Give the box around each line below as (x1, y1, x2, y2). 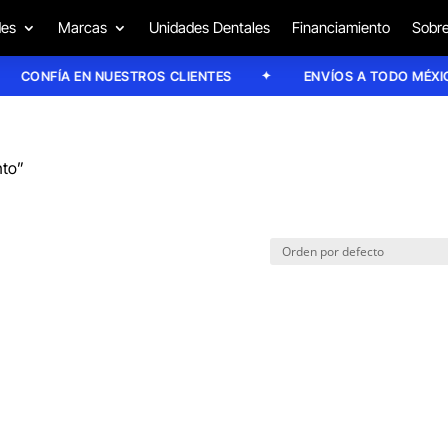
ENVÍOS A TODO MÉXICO (282, 67, 442, 84)
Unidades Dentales (148, 18, 270, 37)
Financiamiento (291, 18, 390, 37)
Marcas (57, 18, 107, 37)
